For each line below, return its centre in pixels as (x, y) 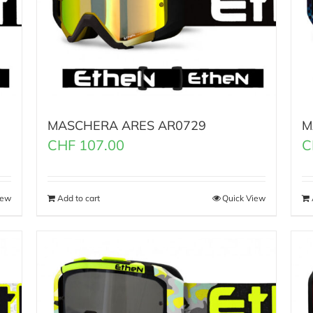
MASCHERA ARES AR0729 (127, 126)
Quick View (243, 198)
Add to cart (79, 198)
